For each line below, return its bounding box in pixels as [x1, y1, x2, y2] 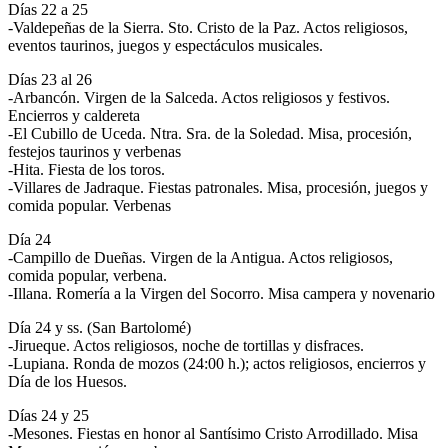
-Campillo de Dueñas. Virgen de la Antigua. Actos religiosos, [8, 248, 393, 266]
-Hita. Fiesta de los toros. [8, 160, 165, 178]
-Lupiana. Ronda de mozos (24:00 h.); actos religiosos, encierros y [8, 354, 426, 372]
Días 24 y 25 [8, 406, 89, 424]
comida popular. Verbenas [8, 196, 171, 214]
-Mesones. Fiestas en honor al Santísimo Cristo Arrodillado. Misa [8, 424, 418, 442]
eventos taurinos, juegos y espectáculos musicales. [8, 36, 323, 54]
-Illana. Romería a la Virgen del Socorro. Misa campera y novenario [8, 284, 435, 302]
